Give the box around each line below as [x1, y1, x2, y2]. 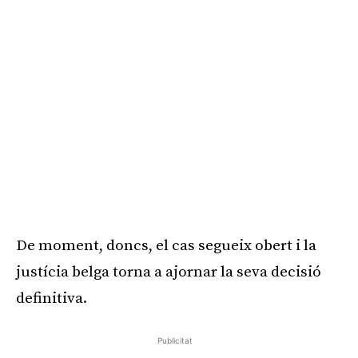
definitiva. [16, 288, 87, 308]
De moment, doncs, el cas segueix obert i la [16, 236, 316, 255]
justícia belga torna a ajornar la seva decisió [16, 262, 321, 281]
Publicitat [157, 335, 193, 345]
